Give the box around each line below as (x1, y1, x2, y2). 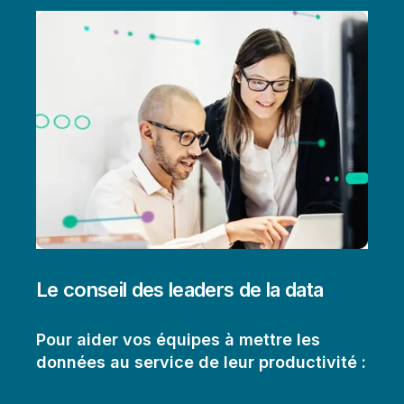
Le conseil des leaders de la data (36, 278, 324, 302)
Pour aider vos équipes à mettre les (36, 330, 320, 350)
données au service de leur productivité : (36, 353, 366, 372)
